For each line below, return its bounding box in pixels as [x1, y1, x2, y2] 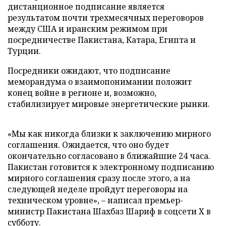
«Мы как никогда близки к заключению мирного [8, 128, 211, 139]
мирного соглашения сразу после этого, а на [8, 173, 190, 184]
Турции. [8, 45, 41, 56]
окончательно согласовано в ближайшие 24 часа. [8, 150, 210, 161]
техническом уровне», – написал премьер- [8, 195, 183, 206]
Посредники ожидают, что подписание [8, 65, 171, 76]
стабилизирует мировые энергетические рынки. [8, 98, 210, 109]
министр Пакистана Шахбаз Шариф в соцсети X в [8, 206, 211, 217]
